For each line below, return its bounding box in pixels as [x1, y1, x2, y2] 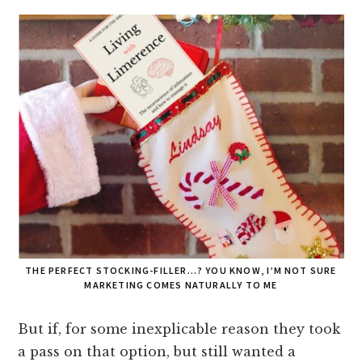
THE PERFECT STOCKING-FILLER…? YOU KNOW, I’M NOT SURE [25, 264, 337, 277]
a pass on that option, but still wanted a [18, 343, 297, 360]
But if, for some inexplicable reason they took [18, 321, 341, 338]
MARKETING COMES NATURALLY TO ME [84, 279, 278, 292]
